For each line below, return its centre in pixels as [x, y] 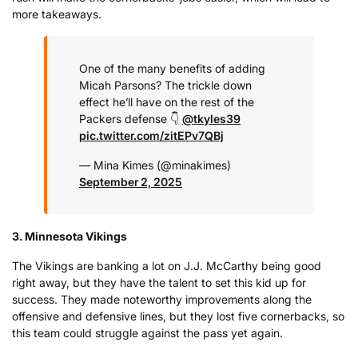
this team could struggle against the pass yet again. [147, 333]
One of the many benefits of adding [172, 68]
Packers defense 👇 [131, 118]
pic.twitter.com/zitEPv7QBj [151, 135]
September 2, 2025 [131, 182]
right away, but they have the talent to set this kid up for [159, 283]
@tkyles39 [211, 118]
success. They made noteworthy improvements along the [162, 300]
